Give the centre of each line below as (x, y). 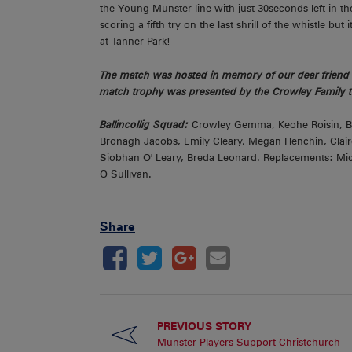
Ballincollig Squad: (146, 125)
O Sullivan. (126, 174)
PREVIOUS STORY (204, 326)
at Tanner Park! (135, 42)
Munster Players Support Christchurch (248, 343)
